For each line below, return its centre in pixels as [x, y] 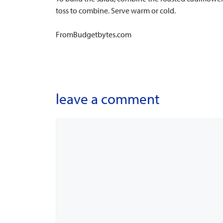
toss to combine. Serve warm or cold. [116, 10]
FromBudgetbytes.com [94, 34]
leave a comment [108, 99]
